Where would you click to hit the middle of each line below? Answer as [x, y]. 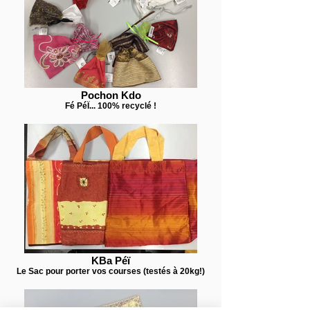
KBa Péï [111, 261]
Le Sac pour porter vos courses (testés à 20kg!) [111, 271]
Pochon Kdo [111, 95]
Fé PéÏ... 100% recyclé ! [111, 106]
